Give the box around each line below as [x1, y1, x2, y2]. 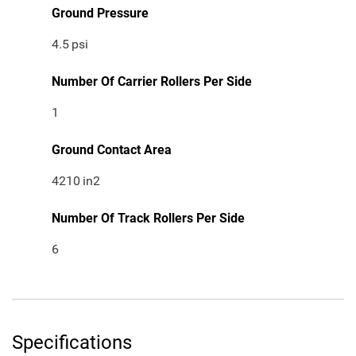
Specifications [12, 331, 132, 354]
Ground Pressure [52, 6, 149, 21]
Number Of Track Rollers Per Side [52, 211, 245, 226]
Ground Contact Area [52, 142, 172, 158]
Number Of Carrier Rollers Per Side [52, 74, 252, 90]
